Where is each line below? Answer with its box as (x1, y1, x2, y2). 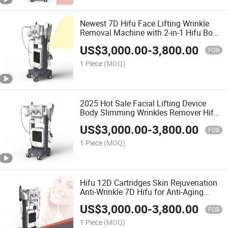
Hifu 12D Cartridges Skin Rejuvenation (80, 177, 218, 188)
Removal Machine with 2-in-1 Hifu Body (80, 27, 222, 39)
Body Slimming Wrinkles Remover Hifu (80, 106, 219, 118)
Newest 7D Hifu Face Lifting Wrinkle (80, 18, 210, 30)
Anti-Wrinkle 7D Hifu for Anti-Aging (80, 186, 204, 197)
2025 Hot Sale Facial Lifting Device (80, 97, 207, 109)
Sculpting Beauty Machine (80, 36, 175, 48)
